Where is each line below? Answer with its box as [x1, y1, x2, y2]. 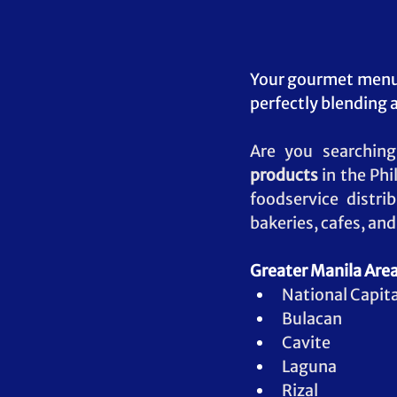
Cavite [282, 332, 331, 354]
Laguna [282, 356, 337, 378]
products [250, 165, 318, 186]
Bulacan [282, 308, 342, 330]
